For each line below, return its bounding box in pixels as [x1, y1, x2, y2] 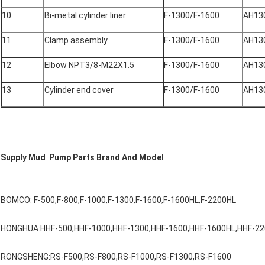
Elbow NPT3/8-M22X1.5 [44, 60, 134, 70]
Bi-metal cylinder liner [44, 11, 126, 21]
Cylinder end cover [44, 85, 114, 95]
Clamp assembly [44, 35, 108, 46]
